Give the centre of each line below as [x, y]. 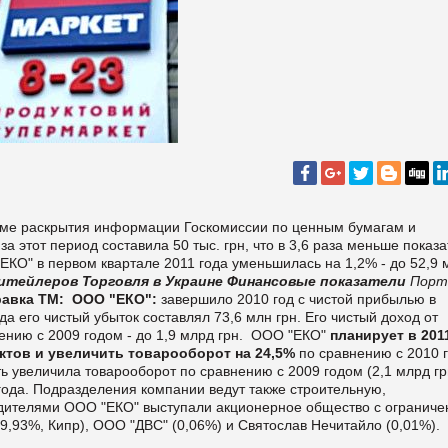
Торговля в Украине [152, 280]
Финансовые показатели [316, 280]
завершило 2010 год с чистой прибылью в [296, 298]
